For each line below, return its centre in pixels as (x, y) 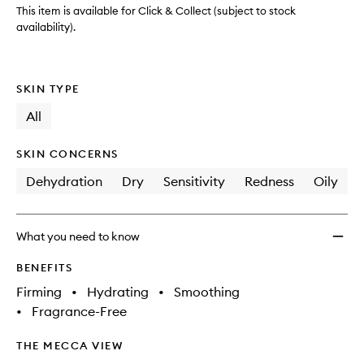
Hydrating (118, 292)
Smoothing (207, 292)
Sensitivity (194, 182)
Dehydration (64, 182)
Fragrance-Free (79, 312)
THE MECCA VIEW (69, 346)
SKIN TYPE (48, 89)
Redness (269, 182)
